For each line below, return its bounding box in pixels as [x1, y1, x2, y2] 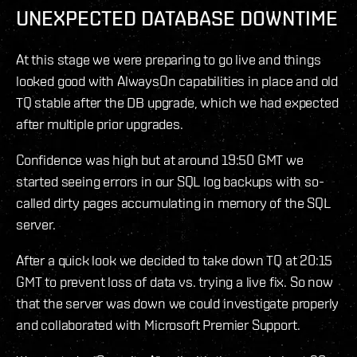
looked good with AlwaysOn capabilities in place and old [16, 73, 339, 90]
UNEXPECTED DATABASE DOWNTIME [16, 6, 338, 31]
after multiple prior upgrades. [16, 116, 183, 133]
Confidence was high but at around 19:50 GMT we [16, 151, 304, 169]
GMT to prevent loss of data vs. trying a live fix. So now [16, 273, 333, 291]
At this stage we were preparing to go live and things [16, 51, 321, 69]
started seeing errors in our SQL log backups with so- [16, 173, 324, 190]
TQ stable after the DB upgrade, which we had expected [16, 94, 339, 112]
